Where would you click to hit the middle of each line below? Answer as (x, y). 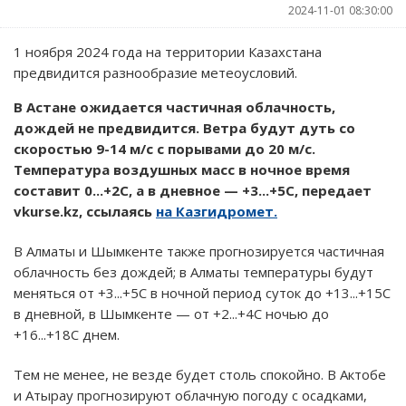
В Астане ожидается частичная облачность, (174, 106)
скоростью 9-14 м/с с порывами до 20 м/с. (164, 148)
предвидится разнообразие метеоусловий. (155, 72)
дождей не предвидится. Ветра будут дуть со (184, 127)
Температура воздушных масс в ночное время (182, 169)
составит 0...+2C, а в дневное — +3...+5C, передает (193, 190)
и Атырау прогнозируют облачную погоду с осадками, (190, 395)
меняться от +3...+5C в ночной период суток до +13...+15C (202, 292)
